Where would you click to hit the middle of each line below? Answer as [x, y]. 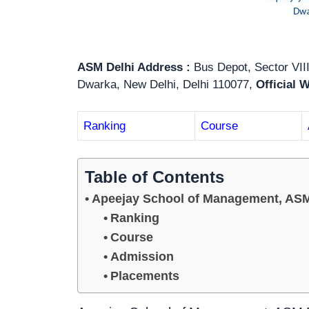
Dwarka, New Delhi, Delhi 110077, [167, 85]
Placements [144, 276]
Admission [142, 257]
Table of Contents [154, 177]
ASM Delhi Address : [134, 68]
